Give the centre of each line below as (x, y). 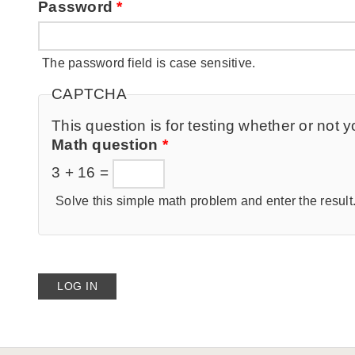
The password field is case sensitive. (149, 63)
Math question (107, 145)
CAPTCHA (89, 94)
